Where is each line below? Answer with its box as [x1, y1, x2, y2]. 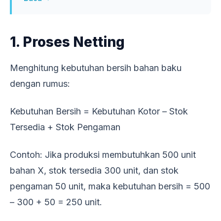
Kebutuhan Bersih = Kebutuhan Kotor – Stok [10, 106, 188, 116]
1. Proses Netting [10, 33, 125, 50]
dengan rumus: [10, 78, 70, 89]
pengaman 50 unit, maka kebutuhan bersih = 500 [10, 181, 210, 191]
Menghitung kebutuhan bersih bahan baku [10, 62, 182, 73]
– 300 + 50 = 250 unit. [10, 196, 102, 207]
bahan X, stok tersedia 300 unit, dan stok [10, 165, 179, 176]
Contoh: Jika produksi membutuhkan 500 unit [10, 149, 196, 160]
